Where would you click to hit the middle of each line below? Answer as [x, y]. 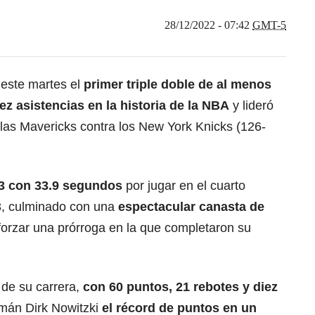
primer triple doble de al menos [176, 84]
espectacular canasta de [191, 206]
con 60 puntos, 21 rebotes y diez [180, 287]
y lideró [251, 105]
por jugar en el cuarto [184, 185]
